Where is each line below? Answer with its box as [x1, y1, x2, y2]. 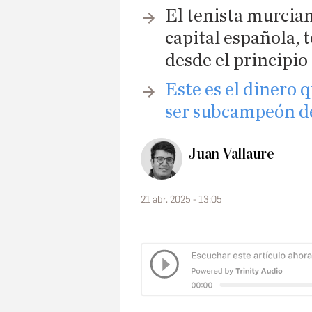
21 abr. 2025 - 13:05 [141, 194, 222, 206]
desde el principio [165, 51, 308, 70]
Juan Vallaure [188, 146, 275, 163]
